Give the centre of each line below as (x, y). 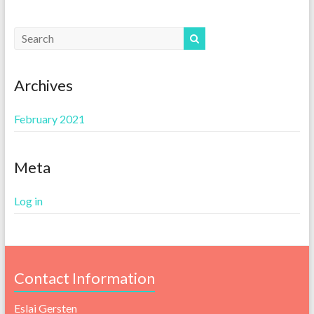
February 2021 (49, 118)
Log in (28, 200)
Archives (43, 85)
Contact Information (84, 278)
